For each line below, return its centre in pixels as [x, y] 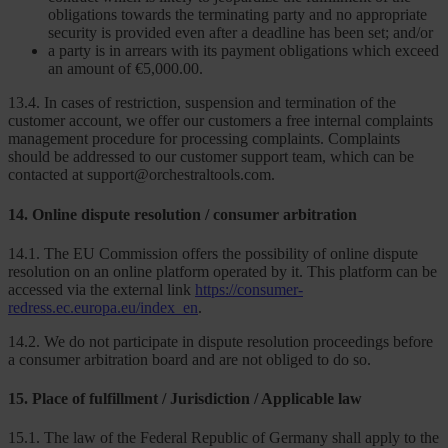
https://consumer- [249, 289]
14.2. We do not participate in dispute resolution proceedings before [220, 341]
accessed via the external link [101, 289]
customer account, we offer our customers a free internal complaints [220, 121]
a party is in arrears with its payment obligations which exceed [243, 51]
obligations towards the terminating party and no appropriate [237, 15]
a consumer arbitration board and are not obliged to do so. [189, 359]
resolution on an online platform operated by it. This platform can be [222, 271]
